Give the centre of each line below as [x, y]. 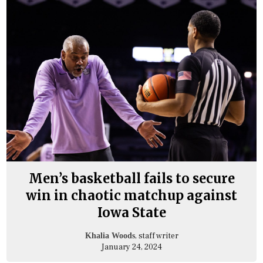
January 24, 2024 [131, 247]
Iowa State [131, 212]
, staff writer [156, 236]
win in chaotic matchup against [131, 195]
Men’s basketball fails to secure [131, 178]
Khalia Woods [110, 235]
